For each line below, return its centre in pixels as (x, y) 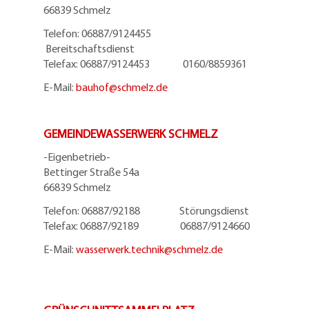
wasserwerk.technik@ (124, 249)
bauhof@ (97, 87)
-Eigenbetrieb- (77, 157)
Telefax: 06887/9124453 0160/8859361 (145, 63)
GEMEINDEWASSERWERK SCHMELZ (131, 133)
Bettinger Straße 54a (91, 172)
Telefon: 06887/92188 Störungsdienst (146, 210)
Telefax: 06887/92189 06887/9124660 (147, 226)
